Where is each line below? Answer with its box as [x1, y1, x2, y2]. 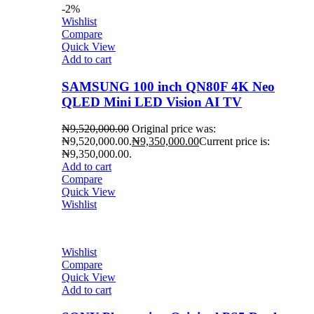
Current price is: [199, 135, 270, 148]
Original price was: [132, 123, 216, 135]
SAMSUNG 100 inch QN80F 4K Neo [62, 78, 275, 94]
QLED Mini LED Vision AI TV [62, 94, 242, 109]
